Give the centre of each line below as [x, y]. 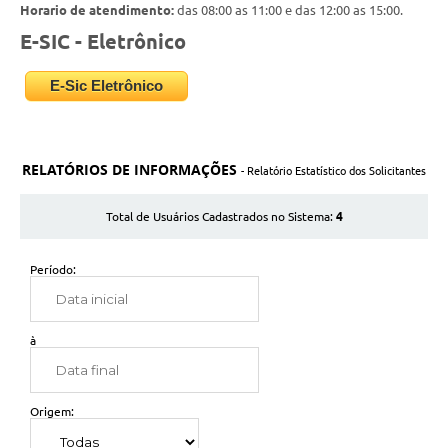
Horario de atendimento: [97, 9]
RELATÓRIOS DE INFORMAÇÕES [131, 169]
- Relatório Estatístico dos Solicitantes [333, 170]
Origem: [52, 411]
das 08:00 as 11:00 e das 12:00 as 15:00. [288, 9]
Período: [53, 269]
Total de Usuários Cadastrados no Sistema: [220, 216]
